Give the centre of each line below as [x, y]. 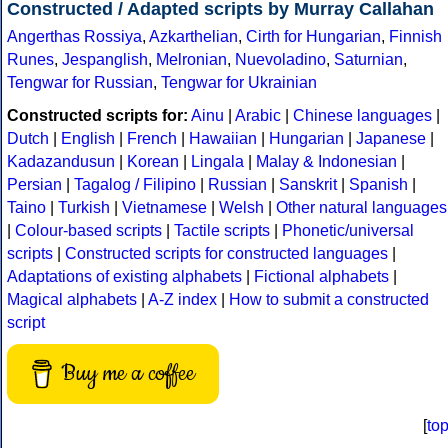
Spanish [378, 185]
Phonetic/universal [348, 231]
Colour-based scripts [88, 231]
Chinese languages [362, 116]
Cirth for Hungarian [313, 37]
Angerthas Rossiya [74, 37]
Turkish [84, 208]
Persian [34, 185]
